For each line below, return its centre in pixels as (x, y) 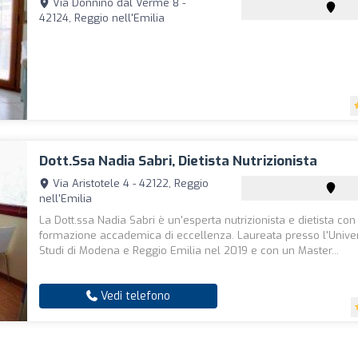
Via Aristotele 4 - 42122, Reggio (129, 183)
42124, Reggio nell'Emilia (102, 18)
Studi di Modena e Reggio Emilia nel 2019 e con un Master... (189, 251)
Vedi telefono (134, 296)
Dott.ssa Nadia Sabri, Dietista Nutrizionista (179, 161)
